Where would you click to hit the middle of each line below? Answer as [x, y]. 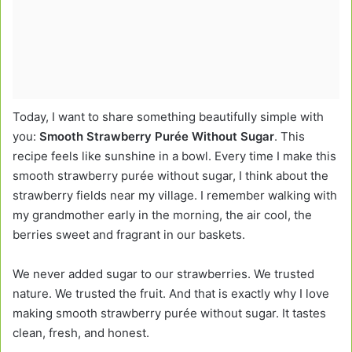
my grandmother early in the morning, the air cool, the [162, 215]
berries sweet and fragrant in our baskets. [129, 235]
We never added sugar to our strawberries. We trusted [163, 274]
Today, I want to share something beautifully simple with [168, 117]
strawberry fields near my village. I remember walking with [175, 196]
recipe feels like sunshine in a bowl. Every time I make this [174, 156]
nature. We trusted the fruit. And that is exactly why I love [171, 294]
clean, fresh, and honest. [81, 333]
